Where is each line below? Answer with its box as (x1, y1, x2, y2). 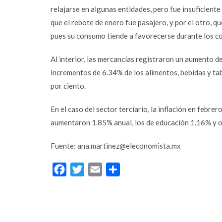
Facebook (66, 165, 101, 174)
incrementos (51, 68, 93, 77)
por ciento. (51, 81, 86, 90)
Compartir (120, 165, 156, 174)
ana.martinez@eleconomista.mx (77, 141, 181, 150)
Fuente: (51, 141, 77, 150)
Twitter (84, 165, 110, 174)
